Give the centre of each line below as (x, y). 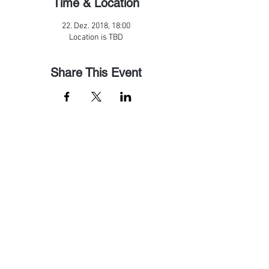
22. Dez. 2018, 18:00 (96, 26)
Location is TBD (96, 38)
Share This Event (96, 73)
